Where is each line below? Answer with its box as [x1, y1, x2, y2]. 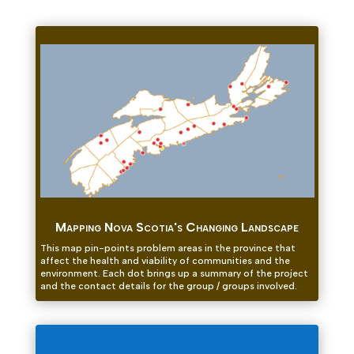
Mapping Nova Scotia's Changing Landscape [55, 219, 299, 235]
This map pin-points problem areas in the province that [40, 242, 296, 254]
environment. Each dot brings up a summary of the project [40, 267, 308, 279]
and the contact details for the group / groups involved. [40, 280, 297, 292]
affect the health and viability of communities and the [40, 254, 290, 266]
